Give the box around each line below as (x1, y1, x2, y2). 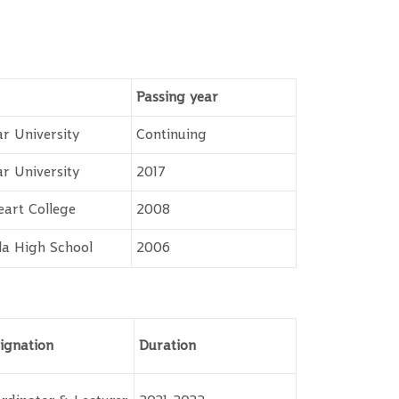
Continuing (136, 126, 207, 143)
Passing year (136, 88, 218, 106)
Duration (139, 337, 196, 354)
